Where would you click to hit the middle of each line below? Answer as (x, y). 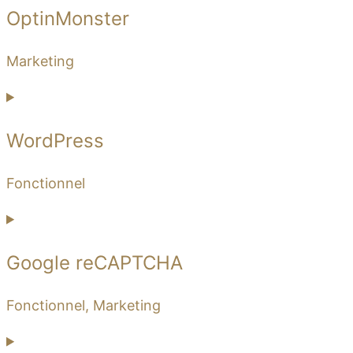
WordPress (55, 140)
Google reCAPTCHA (95, 262)
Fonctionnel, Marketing (84, 305)
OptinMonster (68, 18)
